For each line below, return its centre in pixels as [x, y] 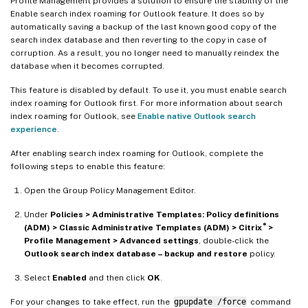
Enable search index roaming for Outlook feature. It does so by [137, 13]
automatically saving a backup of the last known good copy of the [143, 26]
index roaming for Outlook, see [74, 116]
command [269, 301]
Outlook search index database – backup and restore [136, 253]
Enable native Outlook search [197, 116]
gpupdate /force [210, 301]
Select [38, 277]
